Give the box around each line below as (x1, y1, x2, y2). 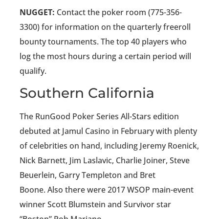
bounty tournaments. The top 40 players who (20, 36, 187, 47)
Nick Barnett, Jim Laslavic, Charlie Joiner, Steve (20, 155, 190, 166)
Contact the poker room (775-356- (55, 7, 182, 18)
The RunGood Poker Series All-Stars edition (20, 111, 179, 122)
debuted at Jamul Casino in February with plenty (20, 126, 197, 137)
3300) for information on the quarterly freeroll (20, 22, 191, 33)
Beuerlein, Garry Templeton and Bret (20, 170, 155, 181)
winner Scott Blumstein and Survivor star (20, 199, 171, 210)
